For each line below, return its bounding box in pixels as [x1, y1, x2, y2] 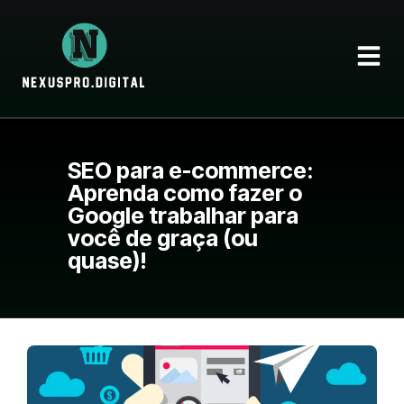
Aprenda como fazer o [67, 179, 302, 207]
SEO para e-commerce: [67, 156, 314, 184]
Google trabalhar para [67, 201, 298, 229]
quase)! [67, 246, 147, 274]
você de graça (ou [67, 224, 258, 252]
